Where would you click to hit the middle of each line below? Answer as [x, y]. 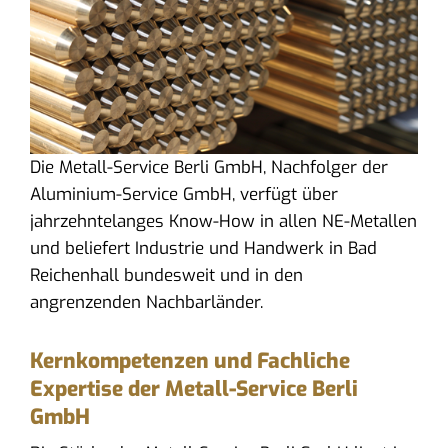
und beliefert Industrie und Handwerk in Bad [203, 248]
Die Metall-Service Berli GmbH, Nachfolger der [208, 167]
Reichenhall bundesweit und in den [166, 275]
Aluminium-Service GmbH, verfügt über [183, 194]
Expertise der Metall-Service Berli [193, 388]
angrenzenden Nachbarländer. [146, 302]
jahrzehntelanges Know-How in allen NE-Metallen [223, 221]
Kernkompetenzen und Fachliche [189, 360]
